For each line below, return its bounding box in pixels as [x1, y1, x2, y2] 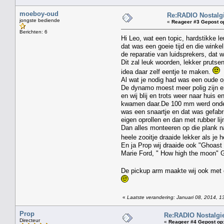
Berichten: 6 [19, 28, 47, 34]
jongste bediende [19, 17, 60, 23]
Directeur [19, 217, 40, 223]
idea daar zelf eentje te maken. [121, 67, 212, 75]
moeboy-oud [19, 9, 58, 17]
